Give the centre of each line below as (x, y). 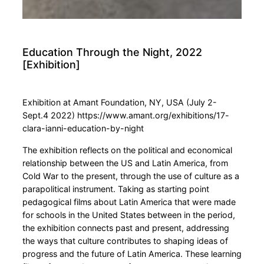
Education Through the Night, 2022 (112, 52)
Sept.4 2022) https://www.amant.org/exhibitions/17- (126, 115)
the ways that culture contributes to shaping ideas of (125, 240)
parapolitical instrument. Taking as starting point (116, 189)
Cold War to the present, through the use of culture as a (131, 176)
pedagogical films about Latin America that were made (129, 202)
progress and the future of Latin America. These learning (132, 253)
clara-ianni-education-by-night (83, 128)
